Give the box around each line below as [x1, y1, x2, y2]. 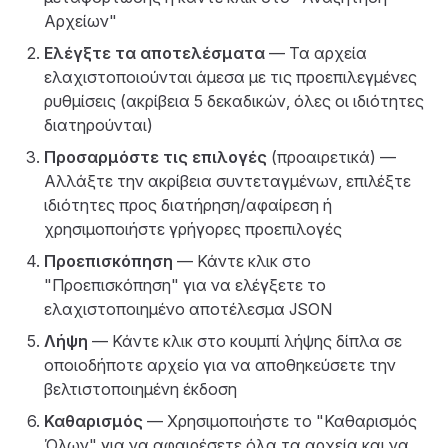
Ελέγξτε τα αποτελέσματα [44, 43, 265, 63]
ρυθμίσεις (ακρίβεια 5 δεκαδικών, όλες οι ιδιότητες [44, 91, 424, 111]
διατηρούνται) [44, 115, 153, 135]
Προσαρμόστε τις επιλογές [44, 147, 267, 167]
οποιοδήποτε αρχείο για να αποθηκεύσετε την [44, 355, 396, 375]
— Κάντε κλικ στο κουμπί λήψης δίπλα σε [88, 331, 402, 351]
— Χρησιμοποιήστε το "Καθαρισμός [143, 411, 417, 431]
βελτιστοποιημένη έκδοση [44, 379, 237, 399]
